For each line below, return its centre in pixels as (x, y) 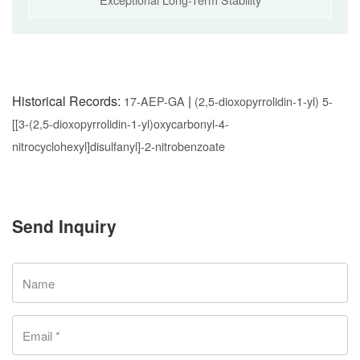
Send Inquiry (64, 226)
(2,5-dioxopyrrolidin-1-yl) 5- (264, 101)
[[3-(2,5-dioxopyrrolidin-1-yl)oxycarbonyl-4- (121, 123)
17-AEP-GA (154, 101)
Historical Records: (68, 101)
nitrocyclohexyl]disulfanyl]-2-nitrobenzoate (119, 146)
